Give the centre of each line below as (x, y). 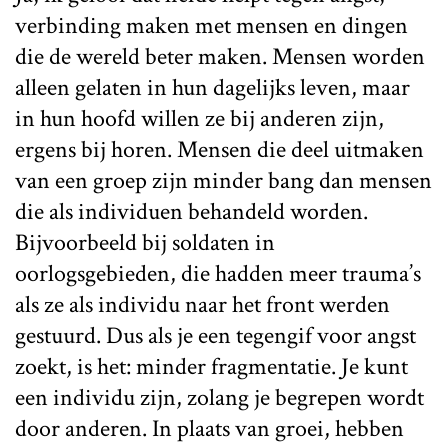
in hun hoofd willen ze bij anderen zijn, (199, 118)
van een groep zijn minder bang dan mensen (223, 180)
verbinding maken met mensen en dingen (211, 25)
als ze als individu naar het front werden (202, 304)
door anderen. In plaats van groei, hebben (209, 428)
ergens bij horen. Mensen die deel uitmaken (219, 149)
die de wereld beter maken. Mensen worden (220, 56)
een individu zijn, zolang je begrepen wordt (219, 397)
